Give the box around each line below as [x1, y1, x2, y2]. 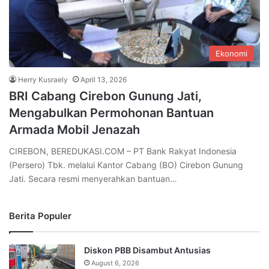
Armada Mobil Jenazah [9, 122, 140, 138]
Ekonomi [216, 49, 247, 59]
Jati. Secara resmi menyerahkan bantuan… [9, 174, 177, 184]
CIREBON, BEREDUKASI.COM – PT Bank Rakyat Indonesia [9, 146, 237, 157]
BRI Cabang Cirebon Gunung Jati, [9, 89, 202, 104]
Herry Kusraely [18, 75, 68, 85]
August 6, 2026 [91, 259, 139, 268]
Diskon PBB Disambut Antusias [84, 245, 211, 256]
